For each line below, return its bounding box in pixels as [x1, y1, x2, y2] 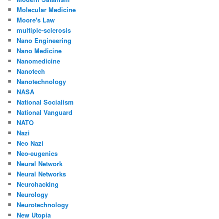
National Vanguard [17, 107, 73, 117]
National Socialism [17, 97, 74, 107]
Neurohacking [17, 179, 59, 189]
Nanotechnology [17, 76, 66, 86]
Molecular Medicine [17, 4, 76, 14]
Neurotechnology [17, 199, 69, 209]
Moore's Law [17, 15, 55, 24]
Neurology [17, 189, 48, 199]
